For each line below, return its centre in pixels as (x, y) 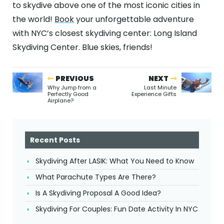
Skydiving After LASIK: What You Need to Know (115, 161)
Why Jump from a (72, 87)
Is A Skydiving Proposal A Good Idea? (98, 193)
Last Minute (160, 87)
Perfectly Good (68, 94)
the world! (33, 19)
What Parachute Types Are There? (96, 177)
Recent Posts (55, 140)
